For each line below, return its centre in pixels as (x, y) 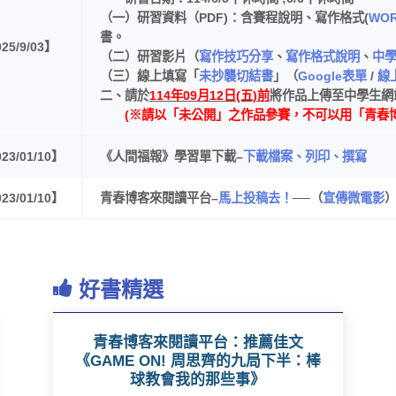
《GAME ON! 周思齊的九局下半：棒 (198, 362)
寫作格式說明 (322, 57)
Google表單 (332, 76)
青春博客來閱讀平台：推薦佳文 (198, 343)
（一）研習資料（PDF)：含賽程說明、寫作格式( (234, 18)
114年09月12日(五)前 (209, 96)
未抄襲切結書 (236, 76)
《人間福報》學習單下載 (168, 157)
